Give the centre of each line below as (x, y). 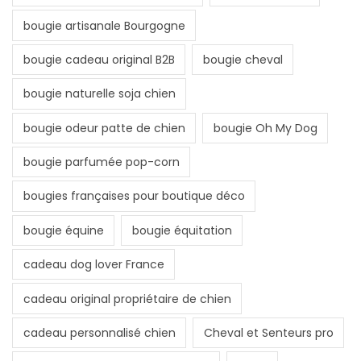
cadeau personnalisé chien (99, 332)
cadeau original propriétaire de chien (127, 299)
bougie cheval (243, 59)
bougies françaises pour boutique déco (134, 196)
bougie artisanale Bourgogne (104, 25)
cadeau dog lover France (93, 265)
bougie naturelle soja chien (99, 94)
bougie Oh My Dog (265, 128)
